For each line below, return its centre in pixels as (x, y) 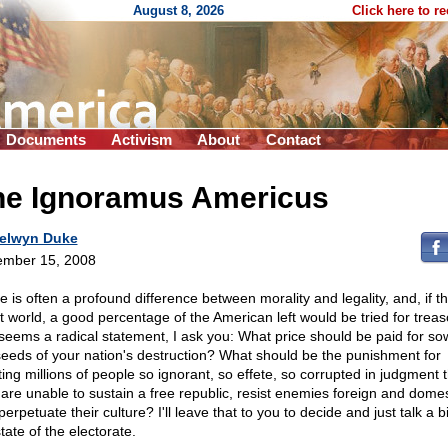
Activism (141, 139)
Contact (293, 139)
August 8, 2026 (178, 10)
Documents (46, 139)
